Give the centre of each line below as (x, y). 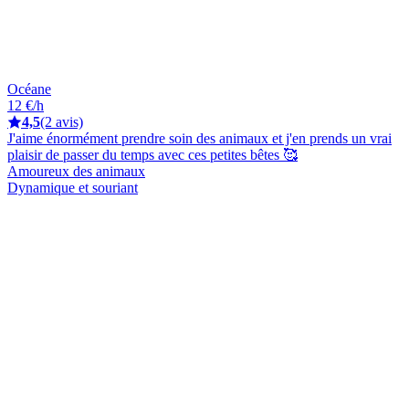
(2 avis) (62, 121)
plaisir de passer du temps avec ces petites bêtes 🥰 (152, 154)
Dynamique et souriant (73, 187)
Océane (29, 89)
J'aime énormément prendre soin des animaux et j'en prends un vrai (199, 138)
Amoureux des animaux (76, 171)
